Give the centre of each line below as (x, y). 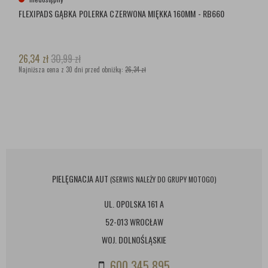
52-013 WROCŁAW (134, 222)
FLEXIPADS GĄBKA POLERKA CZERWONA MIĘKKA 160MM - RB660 (122, 13)
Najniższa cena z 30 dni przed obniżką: (72, 69)
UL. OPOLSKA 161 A (134, 204)
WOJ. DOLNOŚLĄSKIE (134, 240)
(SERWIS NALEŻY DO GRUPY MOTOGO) (163, 179)
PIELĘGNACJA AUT (81, 179)
